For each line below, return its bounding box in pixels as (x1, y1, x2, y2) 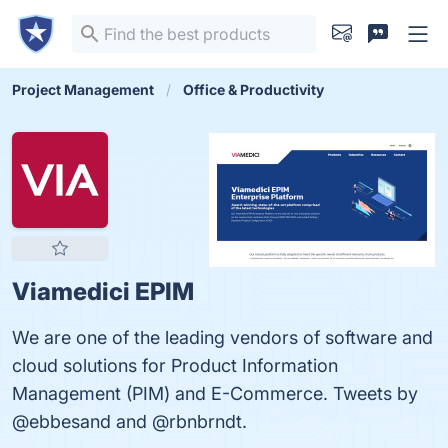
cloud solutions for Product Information (12, 355, 338, 376)
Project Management (12, 81, 154, 98)
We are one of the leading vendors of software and (12, 327, 433, 348)
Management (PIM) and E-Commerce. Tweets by (12, 383, 418, 404)
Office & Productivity (183, 81, 324, 98)
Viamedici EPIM (12, 277, 194, 306)
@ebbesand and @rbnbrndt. (12, 411, 247, 432)
